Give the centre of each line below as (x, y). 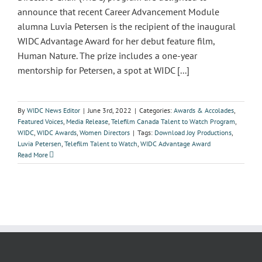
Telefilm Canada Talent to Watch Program (173, 121)
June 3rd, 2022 (110, 110)
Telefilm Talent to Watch (101, 144)
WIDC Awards (57, 132)
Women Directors (105, 132)
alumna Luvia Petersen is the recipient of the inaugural (127, 26)
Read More (33, 155)
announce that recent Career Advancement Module (118, 12)
